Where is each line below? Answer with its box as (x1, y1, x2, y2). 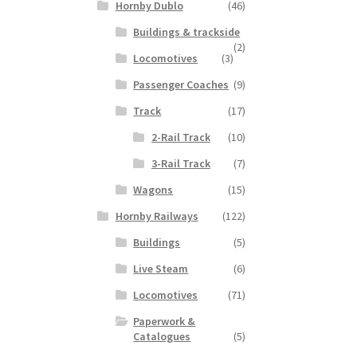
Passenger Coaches (133, 77, 229, 92)
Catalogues (133, 329, 191, 344)
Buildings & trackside (133, 25, 241, 40)
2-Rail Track (151, 130, 210, 145)
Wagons (133, 182, 174, 198)
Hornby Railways (115, 209, 198, 224)
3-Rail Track (151, 156, 210, 171)
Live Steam (133, 261, 189, 277)
